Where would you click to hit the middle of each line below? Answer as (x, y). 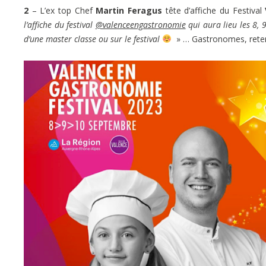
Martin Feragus (129, 10)
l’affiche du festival (60, 24)
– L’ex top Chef (64, 10)
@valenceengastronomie (140, 24)
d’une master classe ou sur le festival (93, 39)
